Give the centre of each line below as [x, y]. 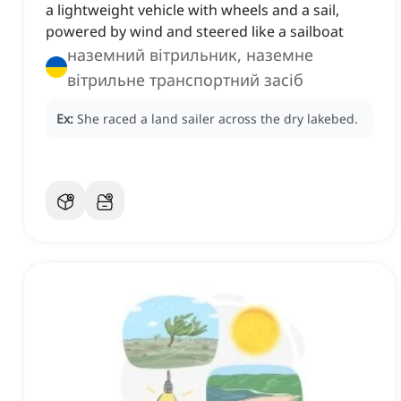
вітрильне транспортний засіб [185, 80]
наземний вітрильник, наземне [190, 55]
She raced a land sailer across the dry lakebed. [218, 119]
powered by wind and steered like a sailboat [195, 32]
